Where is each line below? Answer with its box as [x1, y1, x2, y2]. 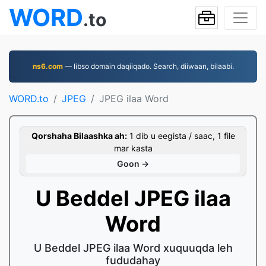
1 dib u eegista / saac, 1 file [126, 131, 235, 141]
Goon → [117, 159, 149, 169]
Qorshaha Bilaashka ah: [31, 131, 127, 141]
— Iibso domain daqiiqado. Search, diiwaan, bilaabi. [62, 62, 234, 71]
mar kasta [113, 143, 153, 153]
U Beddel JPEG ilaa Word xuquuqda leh [33, 242, 233, 254]
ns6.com [32, 62, 63, 71]
